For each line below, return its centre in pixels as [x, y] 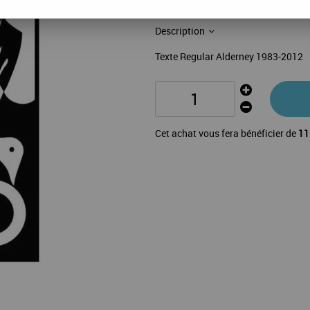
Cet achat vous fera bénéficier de [227, 133]
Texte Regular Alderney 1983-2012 [229, 56]
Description [181, 31]
